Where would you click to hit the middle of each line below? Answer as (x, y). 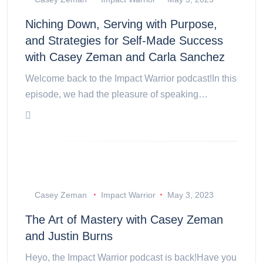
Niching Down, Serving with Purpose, (121, 24)
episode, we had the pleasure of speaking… (117, 94)
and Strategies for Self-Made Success (124, 40)
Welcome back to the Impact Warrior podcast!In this (131, 78)
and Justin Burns (69, 236)
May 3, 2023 (190, 195)
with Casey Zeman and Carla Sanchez (125, 57)
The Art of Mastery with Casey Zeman (124, 219)
